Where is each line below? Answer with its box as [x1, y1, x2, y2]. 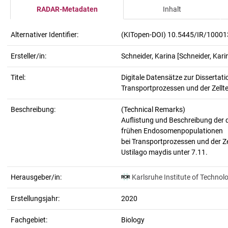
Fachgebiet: [11, 216, 47, 224]
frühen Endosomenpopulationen [121, 127, 223, 135]
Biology [121, 216, 145, 224]
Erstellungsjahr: [11, 194, 60, 203]
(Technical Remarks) [121, 105, 185, 113]
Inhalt [163, 5, 181, 13]
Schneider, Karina [121, 52, 176, 60]
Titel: [11, 73, 25, 81]
